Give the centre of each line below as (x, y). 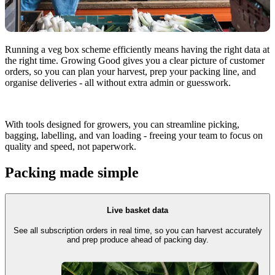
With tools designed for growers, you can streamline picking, (122, 124)
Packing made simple (72, 172)
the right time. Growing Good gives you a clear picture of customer (135, 60)
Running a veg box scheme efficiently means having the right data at (137, 49)
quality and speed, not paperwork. (71, 146)
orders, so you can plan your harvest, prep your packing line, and (130, 71)
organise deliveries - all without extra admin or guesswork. (118, 82)
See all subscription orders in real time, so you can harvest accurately (137, 231)
